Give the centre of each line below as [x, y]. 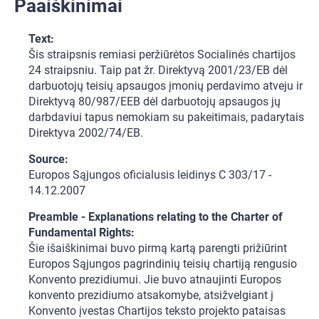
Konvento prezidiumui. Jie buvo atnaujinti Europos [155, 280]
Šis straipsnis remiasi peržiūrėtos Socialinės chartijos [162, 55]
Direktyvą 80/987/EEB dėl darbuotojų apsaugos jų [155, 102]
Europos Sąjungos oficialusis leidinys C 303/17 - [150, 175]
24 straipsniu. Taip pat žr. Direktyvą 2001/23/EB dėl [158, 70]
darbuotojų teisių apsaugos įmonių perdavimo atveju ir [166, 86]
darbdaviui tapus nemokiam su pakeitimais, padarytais [166, 117]
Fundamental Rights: [82, 233]
